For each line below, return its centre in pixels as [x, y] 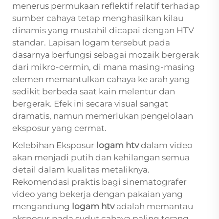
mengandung [42, 207]
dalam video [167, 145]
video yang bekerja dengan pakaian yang [98, 194]
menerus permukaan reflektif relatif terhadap [106, 6]
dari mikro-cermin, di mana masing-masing [104, 67]
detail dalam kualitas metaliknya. [81, 170]
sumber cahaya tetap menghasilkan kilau [98, 18]
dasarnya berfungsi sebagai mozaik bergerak [106, 55]
